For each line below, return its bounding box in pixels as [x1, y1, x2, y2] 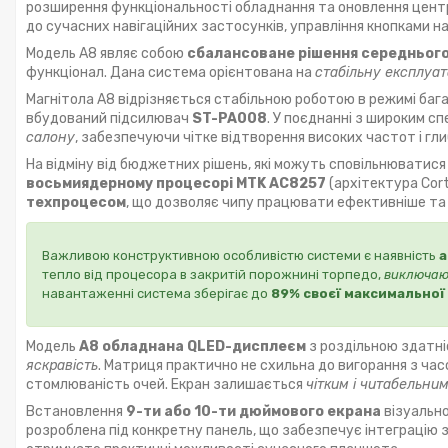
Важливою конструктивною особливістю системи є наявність [42, 247, 439, 263]
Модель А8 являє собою [26, 44, 187, 62]
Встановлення [26, 402, 126, 420]
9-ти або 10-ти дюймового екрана [126, 402, 381, 420]
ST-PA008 [192, 109, 267, 127]
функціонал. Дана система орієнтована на [26, 63, 315, 81]
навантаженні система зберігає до [42, 285, 271, 301]
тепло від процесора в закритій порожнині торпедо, [42, 266, 384, 282]
